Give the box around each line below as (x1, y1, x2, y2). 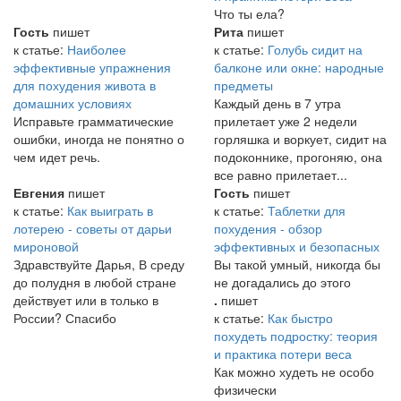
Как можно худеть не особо (214, 363, 374, 381)
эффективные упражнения (13, 58, 171, 77)
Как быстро (268, 309, 333, 328)
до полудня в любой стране (13, 273, 176, 292)
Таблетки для (268, 201, 346, 220)
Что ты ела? (214, 4, 285, 23)
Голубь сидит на (268, 40, 363, 59)
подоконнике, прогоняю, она (214, 148, 382, 166)
